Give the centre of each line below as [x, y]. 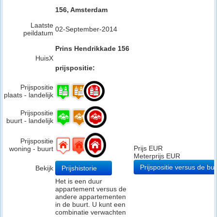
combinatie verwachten [91, 212]
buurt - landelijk [30, 121]
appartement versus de [91, 189]
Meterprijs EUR [157, 156]
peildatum [38, 33]
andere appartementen [91, 197]
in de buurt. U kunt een [90, 204]
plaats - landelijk [29, 95]
